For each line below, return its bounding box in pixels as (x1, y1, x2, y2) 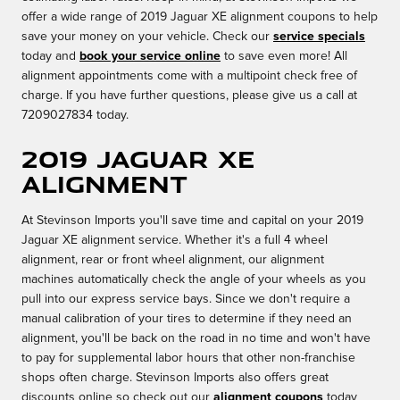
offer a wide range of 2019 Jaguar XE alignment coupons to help (21, 11, 378, 24)
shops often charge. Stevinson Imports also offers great (21, 371, 329, 385)
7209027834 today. (21, 109, 129, 122)
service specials (273, 30, 365, 44)
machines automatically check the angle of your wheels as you (21, 273, 366, 287)
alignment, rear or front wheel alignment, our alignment (21, 254, 324, 267)
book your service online (79, 50, 221, 63)
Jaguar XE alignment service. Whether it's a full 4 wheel (21, 234, 328, 247)
